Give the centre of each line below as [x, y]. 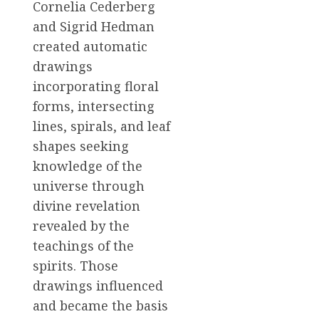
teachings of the [83, 246]
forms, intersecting [94, 106]
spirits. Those [75, 266]
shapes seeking [81, 146]
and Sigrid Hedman [94, 27]
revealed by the [81, 226]
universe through [89, 186]
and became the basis [100, 306]
